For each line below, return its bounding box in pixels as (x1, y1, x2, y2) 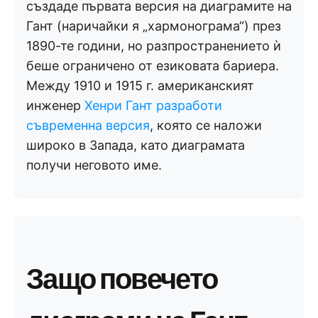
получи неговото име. (26, 158, 162, 173)
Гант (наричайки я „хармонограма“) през (26, 18, 281, 34)
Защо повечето (26, 259, 218, 296)
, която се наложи (150, 118, 262, 133)
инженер (26, 98, 84, 114)
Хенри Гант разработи (84, 98, 222, 114)
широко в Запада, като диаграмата (26, 138, 245, 153)
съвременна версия (26, 118, 150, 133)
